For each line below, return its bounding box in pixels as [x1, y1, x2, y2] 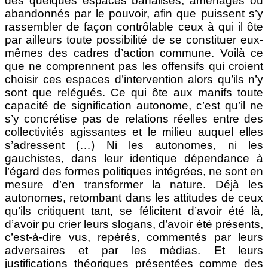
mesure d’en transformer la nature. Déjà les [5, 178, 263, 191]
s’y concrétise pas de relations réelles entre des [5, 112, 263, 126]
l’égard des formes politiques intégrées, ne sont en [5, 165, 263, 178]
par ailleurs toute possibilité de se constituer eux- [5, 33, 263, 47]
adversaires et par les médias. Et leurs [5, 244, 263, 257]
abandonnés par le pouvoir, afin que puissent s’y [5, 7, 263, 20]
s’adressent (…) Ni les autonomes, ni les [5, 139, 263, 152]
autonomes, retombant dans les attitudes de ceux [5, 191, 263, 205]
